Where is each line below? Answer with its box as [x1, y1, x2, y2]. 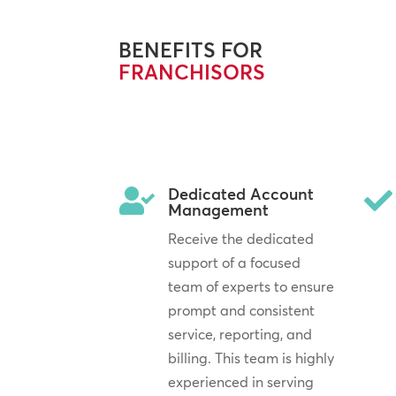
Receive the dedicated [167, 229, 314, 247]
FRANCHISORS [118, 60, 266, 86]
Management [167, 199, 269, 220]
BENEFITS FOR [118, 38, 263, 64]
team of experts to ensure [167, 277, 334, 295]
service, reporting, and [167, 324, 312, 343]
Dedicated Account [167, 183, 314, 204]
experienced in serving [167, 372, 314, 391]
